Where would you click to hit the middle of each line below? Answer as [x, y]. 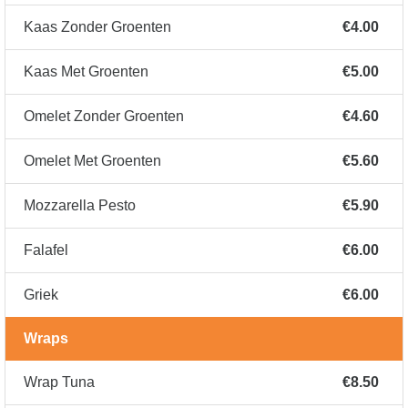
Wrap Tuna [59, 382]
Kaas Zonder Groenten [97, 27]
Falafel [46, 250]
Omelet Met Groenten [92, 161]
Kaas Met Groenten [86, 72]
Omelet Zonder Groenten [104, 117]
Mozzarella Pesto [80, 206]
